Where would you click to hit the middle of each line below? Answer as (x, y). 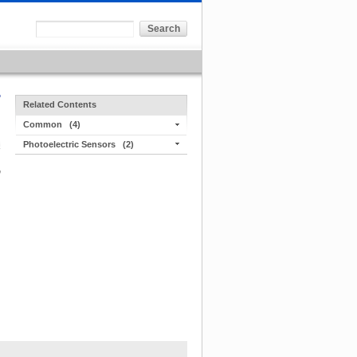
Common (43, 125)
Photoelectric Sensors (69, 144)
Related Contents (60, 105)
